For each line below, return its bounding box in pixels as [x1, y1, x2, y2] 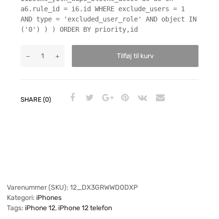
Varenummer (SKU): [7, 183, 70, 192]
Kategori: [7, 194, 36, 202]
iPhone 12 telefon [58, 204, 112, 213]
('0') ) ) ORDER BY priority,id [21, 25, 138, 34]
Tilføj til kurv [116, 52, 154, 61]
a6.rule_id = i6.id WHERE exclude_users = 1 [21, 5, 185, 13]
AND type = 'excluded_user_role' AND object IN [21, 15, 197, 23]
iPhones [36, 194, 62, 202]
